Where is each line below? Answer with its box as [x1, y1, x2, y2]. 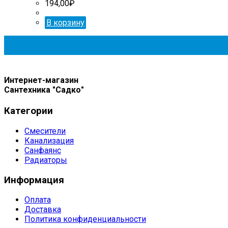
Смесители [24, 126, 66, 136]
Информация [4, 174, 64, 186]
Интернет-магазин [4, 75, 78, 85]
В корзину [46, 17, 84, 27]
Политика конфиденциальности [24, 214, 146, 224]
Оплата [24, 195, 51, 205]
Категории [4, 105, 53, 117]
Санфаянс [24, 146, 61, 155]
